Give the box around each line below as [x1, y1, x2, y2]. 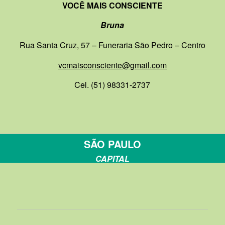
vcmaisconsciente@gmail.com [58, 59, 167, 71]
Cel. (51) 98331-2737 [74, 79, 151, 91]
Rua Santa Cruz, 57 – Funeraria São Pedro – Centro [19, 39, 205, 51]
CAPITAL [95, 152, 130, 164]
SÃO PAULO [83, 136, 141, 151]
